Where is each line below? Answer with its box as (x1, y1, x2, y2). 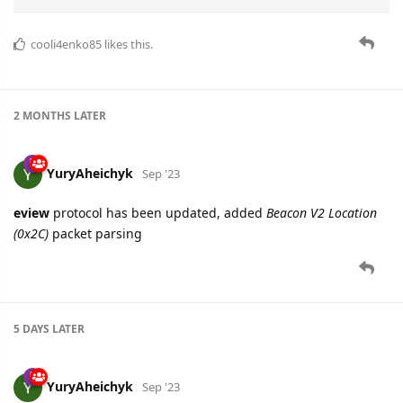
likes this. (102, 36, 153, 53)
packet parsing (49, 225, 142, 243)
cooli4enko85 (31, 36, 102, 53)
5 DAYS (13, 321, 49, 337)
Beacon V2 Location (266, 204, 377, 222)
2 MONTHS (13, 108, 71, 124)
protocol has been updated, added (49, 204, 266, 222)
